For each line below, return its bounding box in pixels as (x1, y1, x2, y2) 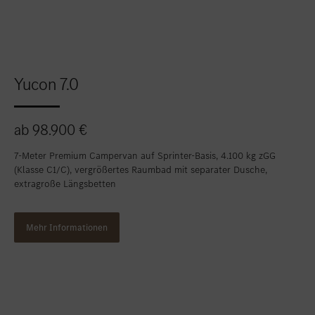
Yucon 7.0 (14, 72, 79, 96)
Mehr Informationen (26, 221, 108, 234)
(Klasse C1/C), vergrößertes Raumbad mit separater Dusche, (14, 163, 267, 177)
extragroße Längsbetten (14, 177, 116, 191)
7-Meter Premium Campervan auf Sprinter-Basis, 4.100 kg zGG (14, 149, 276, 163)
